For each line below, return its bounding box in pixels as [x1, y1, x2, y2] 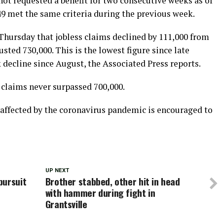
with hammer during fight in [45, 185, 155, 200]
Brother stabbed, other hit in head [45, 174, 180, 188]
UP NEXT [45, 167, 69, 174]
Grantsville [45, 197, 87, 211]
